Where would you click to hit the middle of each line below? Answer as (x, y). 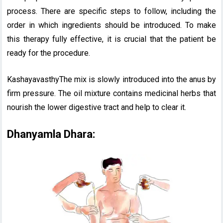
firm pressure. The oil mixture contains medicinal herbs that (111, 93)
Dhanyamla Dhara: (51, 134)
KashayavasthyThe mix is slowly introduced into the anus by (111, 79)
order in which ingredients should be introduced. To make (111, 25)
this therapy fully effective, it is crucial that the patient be (111, 39)
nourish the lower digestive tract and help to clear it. (97, 107)
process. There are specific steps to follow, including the (111, 11)
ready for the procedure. (49, 53)
